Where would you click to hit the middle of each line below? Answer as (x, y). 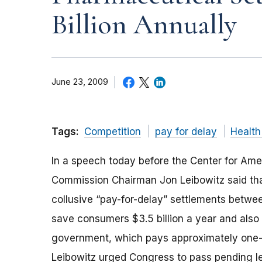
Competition (113, 132)
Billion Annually (144, 25)
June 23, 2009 (80, 82)
